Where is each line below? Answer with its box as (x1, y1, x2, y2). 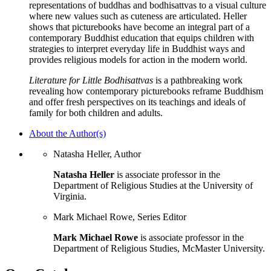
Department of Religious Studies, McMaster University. (53, 243, 265, 253)
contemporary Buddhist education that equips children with (29, 32, 254, 43)
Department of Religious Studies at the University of (53, 180, 253, 191)
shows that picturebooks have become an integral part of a (29, 21, 250, 32)
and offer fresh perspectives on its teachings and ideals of (29, 96, 246, 107)
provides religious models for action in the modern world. (29, 54, 247, 65)
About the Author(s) (29, 128, 106, 139)
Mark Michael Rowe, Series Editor (53, 211, 186, 222)
